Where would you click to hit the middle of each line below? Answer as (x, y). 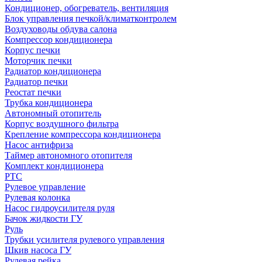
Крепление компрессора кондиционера (83, 134)
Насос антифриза (39, 145)
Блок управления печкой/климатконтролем (91, 18)
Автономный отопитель (53, 113)
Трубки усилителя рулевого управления (85, 239)
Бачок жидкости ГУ (44, 218)
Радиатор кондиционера (53, 71)
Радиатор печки (36, 82)
